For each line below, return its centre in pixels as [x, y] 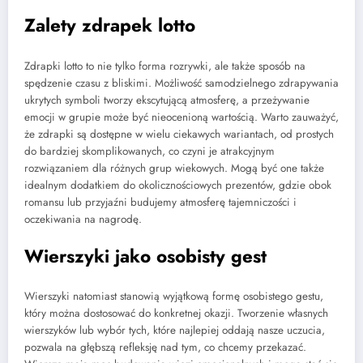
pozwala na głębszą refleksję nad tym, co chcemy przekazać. [165, 348]
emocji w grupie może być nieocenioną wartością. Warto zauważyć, [181, 117]
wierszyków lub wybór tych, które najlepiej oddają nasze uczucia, [175, 331]
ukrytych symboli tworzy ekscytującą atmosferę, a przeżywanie [167, 100]
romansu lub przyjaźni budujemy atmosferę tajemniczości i [160, 202]
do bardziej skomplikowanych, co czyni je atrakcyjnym [149, 151]
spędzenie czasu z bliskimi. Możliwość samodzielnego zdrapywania [181, 83]
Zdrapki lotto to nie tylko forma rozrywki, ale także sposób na [165, 66]
